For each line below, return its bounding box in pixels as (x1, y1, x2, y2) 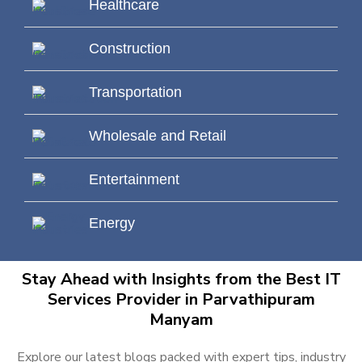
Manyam (149, 308, 213, 330)
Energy (89, 214, 135, 231)
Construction (89, 40, 170, 57)
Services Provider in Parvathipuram (47, 288, 315, 310)
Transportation (89, 83, 182, 100)
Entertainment (89, 170, 179, 187)
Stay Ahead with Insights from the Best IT (21, 267, 341, 290)
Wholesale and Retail (89, 127, 226, 144)
